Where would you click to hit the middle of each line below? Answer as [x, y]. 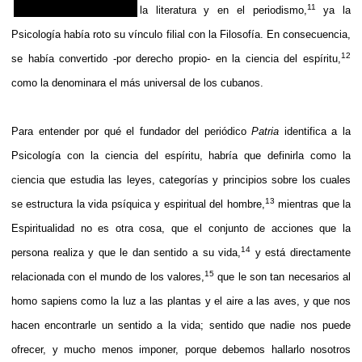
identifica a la [315, 131]
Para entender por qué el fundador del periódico [132, 131]
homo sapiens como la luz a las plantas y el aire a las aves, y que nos [181, 301]
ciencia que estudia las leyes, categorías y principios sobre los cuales [181, 179]
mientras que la [313, 204]
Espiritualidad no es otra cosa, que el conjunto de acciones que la [181, 228]
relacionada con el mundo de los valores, [108, 276]
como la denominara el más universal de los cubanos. [137, 82]
